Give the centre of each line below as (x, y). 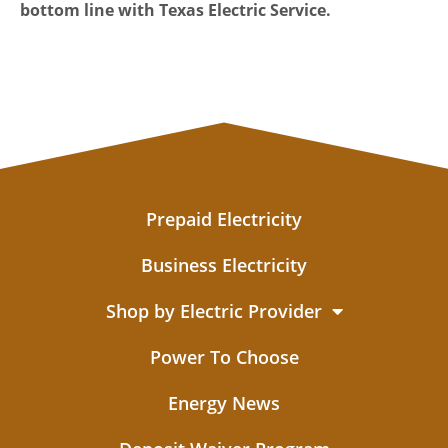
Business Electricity (224, 265)
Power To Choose (224, 357)
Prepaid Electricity (224, 219)
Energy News (224, 403)
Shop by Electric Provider (213, 311)
